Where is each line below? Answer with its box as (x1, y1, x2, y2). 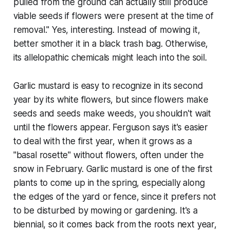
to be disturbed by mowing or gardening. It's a (13, 205, 198, 216)
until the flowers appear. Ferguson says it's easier (13, 122, 208, 133)
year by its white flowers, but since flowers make (13, 94, 208, 105)
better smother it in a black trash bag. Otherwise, (13, 39, 208, 49)
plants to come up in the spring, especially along (13, 178, 205, 188)
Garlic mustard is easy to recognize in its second (13, 81, 203, 91)
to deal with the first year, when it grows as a (13, 136, 192, 147)
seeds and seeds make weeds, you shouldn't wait (13, 108, 211, 119)
